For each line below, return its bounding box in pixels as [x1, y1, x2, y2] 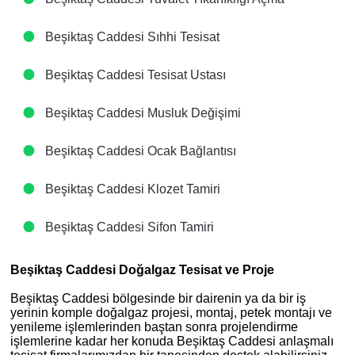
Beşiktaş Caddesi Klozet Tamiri [42, 182, 220, 196]
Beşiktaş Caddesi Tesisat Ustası [42, 68, 226, 82]
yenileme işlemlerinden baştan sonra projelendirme [10, 320, 298, 334]
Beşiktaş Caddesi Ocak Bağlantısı [42, 144, 236, 158]
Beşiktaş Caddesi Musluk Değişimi [42, 106, 241, 120]
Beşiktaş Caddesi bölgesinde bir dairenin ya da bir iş [10, 292, 306, 305]
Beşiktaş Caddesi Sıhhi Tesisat [42, 30, 219, 44]
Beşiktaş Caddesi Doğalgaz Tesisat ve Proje [10, 263, 274, 277]
